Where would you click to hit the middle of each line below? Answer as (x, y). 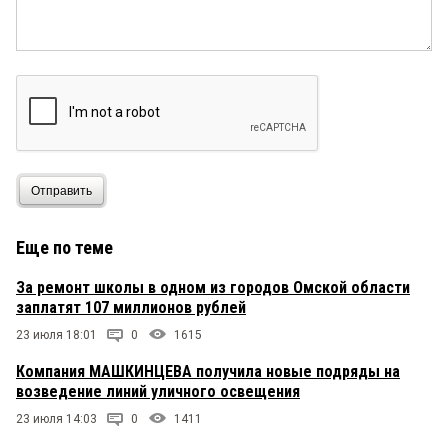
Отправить (61, 190)
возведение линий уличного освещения (158, 392)
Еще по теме (64, 248)
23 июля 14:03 (56, 419)
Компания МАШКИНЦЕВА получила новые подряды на (208, 372)
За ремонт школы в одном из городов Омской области (213, 288)
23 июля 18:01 (56, 335)
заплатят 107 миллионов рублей (131, 308)
